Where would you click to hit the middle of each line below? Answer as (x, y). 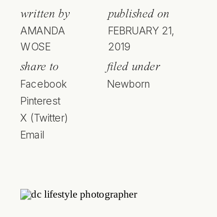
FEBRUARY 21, (141, 30)
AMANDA (43, 30)
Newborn (129, 84)
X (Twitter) (45, 118)
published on (139, 14)
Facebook (44, 84)
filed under (134, 67)
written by (45, 14)
